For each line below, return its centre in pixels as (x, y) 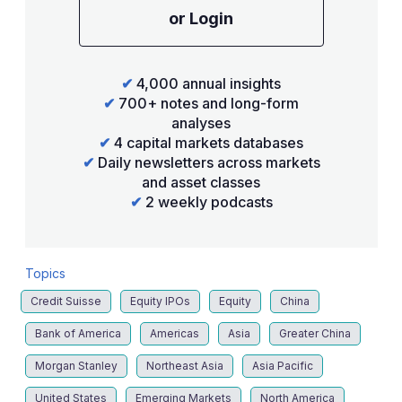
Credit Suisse (66, 301)
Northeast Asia (184, 366)
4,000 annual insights (207, 84)
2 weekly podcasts (207, 202)
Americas (174, 334)
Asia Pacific (282, 366)
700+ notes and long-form (207, 104)
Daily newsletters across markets (207, 163)
